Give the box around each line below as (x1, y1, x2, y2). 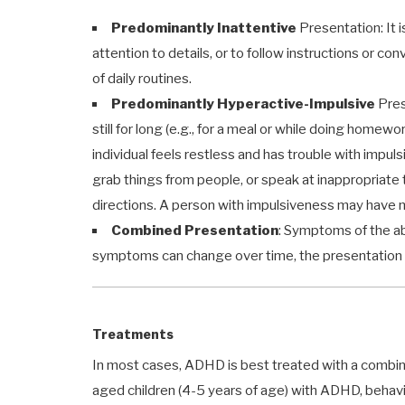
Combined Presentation (111, 221, 278, 239)
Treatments (92, 326, 174, 342)
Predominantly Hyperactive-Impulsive (111, 95, 375, 112)
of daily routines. (92, 70, 192, 87)
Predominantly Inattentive (111, 19, 297, 36)
